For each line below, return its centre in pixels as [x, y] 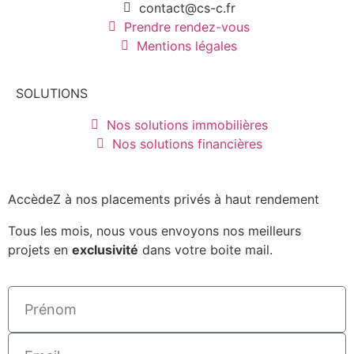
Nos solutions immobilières [187, 124]
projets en [40, 249]
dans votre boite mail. [205, 249]
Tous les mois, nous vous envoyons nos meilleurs [154, 230]
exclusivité [105, 249]
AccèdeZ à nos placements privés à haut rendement [164, 199]
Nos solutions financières [187, 143]
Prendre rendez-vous [187, 26]
